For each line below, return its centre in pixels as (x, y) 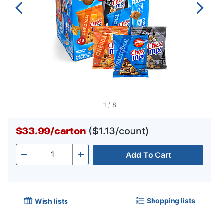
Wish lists (51, 201)
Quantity (47, 157)
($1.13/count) (119, 131)
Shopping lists (171, 200)
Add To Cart (148, 155)
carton (70, 131)
